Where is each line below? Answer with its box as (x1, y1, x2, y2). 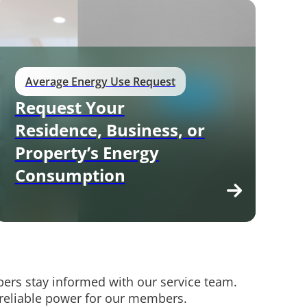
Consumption (14, 163, 125, 186)
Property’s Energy (14, 140, 159, 164)
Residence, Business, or (14, 118, 205, 141)
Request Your (14, 95, 125, 119)
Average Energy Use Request (25, 73, 175, 89)
